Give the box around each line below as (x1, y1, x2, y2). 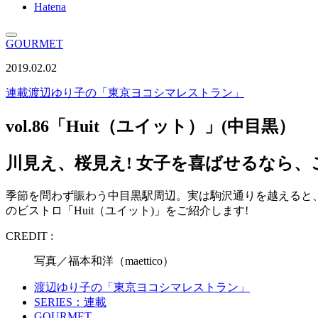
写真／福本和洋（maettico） (34, 254, 174, 267)
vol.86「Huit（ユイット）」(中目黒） (6, 116, 295, 136)
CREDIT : (6, 229, 53, 242)
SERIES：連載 (34, 295, 106, 308)
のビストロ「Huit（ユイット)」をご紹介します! (6, 204, 248, 216)
